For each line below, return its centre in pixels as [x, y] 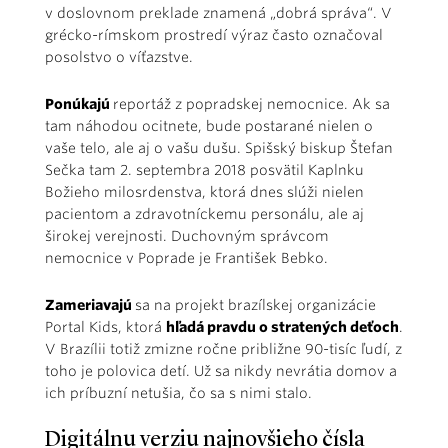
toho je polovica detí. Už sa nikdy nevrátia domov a [221, 371]
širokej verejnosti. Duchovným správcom [187, 236]
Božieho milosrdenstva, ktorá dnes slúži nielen [204, 192]
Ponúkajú [79, 104]
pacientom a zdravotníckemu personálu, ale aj [204, 214]
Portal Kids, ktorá [105, 327]
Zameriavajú [90, 305]
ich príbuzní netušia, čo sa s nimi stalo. [178, 393]
